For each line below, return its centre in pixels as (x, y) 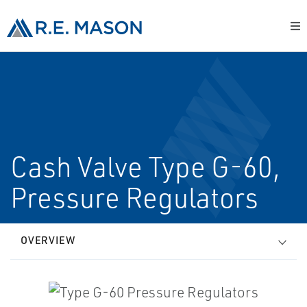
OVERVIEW (48, 240)
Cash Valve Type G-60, (145, 167)
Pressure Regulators (134, 197)
